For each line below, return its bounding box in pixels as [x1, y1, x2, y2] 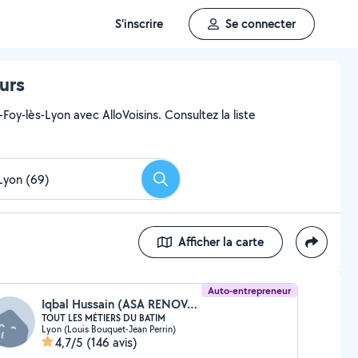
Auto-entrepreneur [208, 284, 292, 297]
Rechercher [159, 175, 220, 193]
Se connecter [225, 15, 296, 32]
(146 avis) [86, 334, 137, 351]
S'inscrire [115, 15, 163, 32]
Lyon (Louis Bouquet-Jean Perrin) [41, 323, 176, 335]
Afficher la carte [178, 233, 264, 250]
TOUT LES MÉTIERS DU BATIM [41, 312, 165, 324]
